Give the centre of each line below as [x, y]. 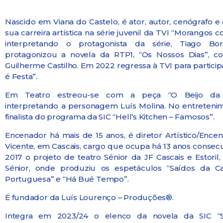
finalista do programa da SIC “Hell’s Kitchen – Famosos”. [110, 116]
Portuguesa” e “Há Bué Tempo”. [67, 179]
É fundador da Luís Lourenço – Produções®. [89, 197]
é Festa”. [21, 76]
